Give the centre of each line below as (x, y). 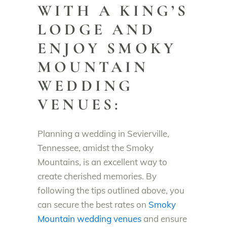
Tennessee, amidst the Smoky (96, 147)
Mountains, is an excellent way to (102, 162)
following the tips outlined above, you (111, 190)
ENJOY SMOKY (107, 48)
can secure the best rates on (93, 204)
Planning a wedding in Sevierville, (103, 133)
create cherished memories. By (97, 176)
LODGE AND (97, 29)
